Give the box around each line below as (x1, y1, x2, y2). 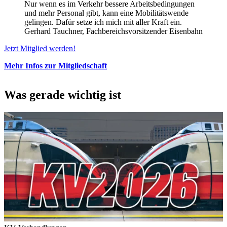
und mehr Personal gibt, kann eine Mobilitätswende (24, 8, 188, 17)
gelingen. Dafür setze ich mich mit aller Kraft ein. (24, 17, 182, 26)
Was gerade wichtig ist (4, 88, 121, 102)
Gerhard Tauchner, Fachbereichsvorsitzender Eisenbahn (24, 26, 203, 35)
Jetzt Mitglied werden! (4, 44, 75, 53)
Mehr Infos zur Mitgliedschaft (4, 61, 107, 70)
